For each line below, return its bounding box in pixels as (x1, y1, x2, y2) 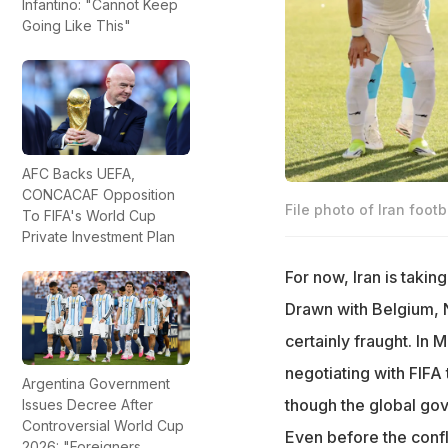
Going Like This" (22, 17, 131, 35)
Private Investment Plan (22, 227, 175, 245)
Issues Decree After (22, 395, 153, 413)
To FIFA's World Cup (22, 206, 156, 224)
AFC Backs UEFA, (22, 164, 135, 182)
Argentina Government (22, 374, 170, 392)
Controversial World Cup (22, 416, 184, 434)
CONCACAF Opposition (22, 185, 175, 203)
